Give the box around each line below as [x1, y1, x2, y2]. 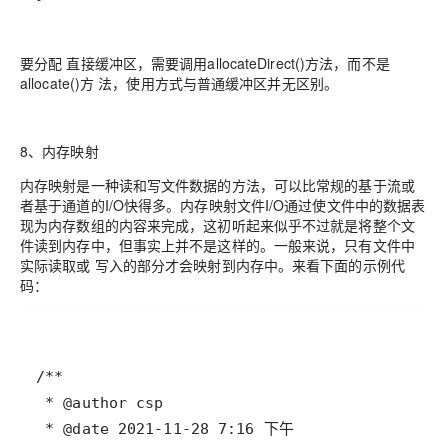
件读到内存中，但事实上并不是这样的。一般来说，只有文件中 [20, 234, 415, 255]
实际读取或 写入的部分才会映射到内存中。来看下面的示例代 [20, 254, 405, 275]
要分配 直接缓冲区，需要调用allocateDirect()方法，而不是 [20, 52, 390, 73]
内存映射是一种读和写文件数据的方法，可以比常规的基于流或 [20, 174, 415, 195]
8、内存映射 [20, 140, 99, 161]
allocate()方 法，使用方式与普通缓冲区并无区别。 [20, 72, 339, 93]
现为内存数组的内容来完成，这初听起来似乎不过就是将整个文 [20, 214, 415, 235]
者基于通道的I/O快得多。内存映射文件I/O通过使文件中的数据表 [20, 194, 426, 215]
